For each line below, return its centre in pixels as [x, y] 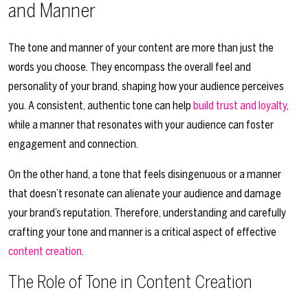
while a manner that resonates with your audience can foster [141, 125]
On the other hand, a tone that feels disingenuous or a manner [145, 175]
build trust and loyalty [240, 106]
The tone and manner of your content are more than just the [141, 48]
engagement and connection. [73, 144]
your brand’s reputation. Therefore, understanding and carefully [147, 213]
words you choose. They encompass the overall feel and [130, 67]
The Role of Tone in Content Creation [130, 283]
